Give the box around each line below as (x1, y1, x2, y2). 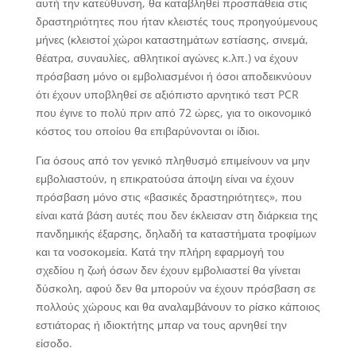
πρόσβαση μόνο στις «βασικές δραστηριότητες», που (35, 188, 302, 204)
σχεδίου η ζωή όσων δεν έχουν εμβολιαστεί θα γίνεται (35, 261, 300, 277)
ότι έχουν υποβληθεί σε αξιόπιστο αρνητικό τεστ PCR (35, 86, 299, 102)
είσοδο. (35, 335, 72, 350)
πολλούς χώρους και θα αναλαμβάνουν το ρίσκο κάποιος (35, 298, 320, 314)
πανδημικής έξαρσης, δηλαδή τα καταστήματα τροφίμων (35, 225, 316, 241)
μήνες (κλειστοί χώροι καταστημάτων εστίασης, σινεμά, (35, 31, 308, 47)
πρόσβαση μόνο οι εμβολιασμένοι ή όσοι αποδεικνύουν (35, 68, 311, 83)
